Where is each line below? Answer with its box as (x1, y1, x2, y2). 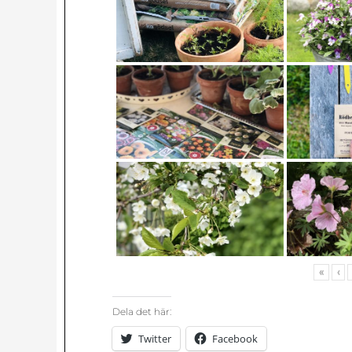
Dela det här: (112, 305, 171, 317)
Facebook (212, 331, 258, 346)
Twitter (138, 331, 171, 346)
